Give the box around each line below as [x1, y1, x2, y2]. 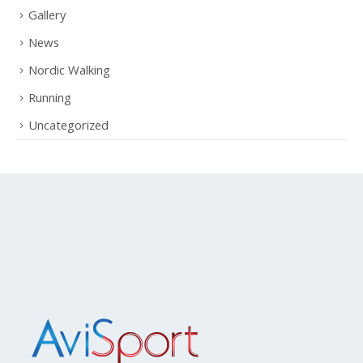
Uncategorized [28, 133, 109, 150]
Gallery [28, 23, 66, 40]
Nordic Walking [28, 78, 110, 95]
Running [28, 105, 71, 122]
